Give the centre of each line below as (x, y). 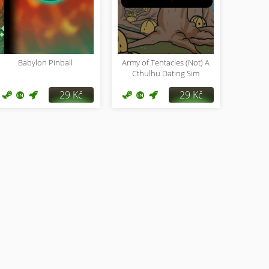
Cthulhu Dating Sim (165, 73)
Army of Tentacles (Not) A (165, 62)
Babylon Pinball (46, 62)
